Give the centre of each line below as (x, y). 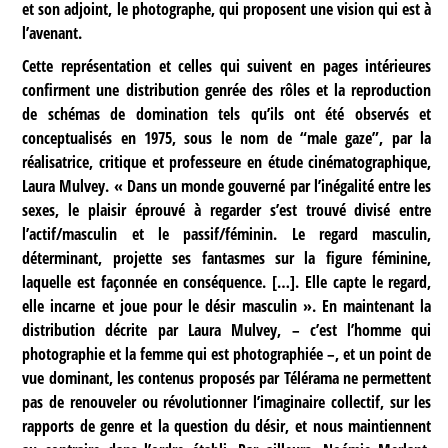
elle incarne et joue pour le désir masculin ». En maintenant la (227, 305)
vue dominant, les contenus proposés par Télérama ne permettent (227, 377)
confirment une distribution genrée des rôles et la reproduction (227, 89)
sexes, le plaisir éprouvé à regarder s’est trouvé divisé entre (227, 209)
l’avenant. (52, 33)
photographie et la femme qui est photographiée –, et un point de (227, 353)
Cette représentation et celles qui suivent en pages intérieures (227, 65)
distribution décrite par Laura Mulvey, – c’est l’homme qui (227, 329)
